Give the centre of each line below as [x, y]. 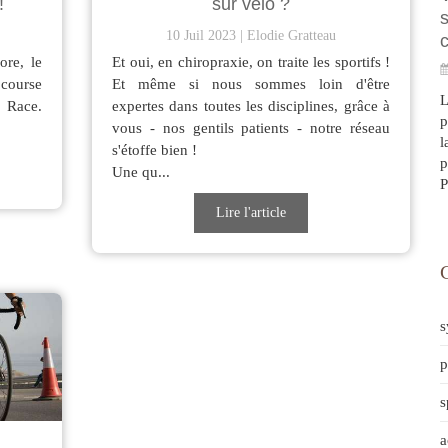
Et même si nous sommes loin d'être [251, 84]
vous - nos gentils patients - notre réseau [251, 128]
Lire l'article [251, 213]
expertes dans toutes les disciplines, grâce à [251, 106]
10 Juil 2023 [201, 36]
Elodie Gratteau [291, 36]
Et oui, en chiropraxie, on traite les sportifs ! [251, 62]
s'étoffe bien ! [154, 150]
